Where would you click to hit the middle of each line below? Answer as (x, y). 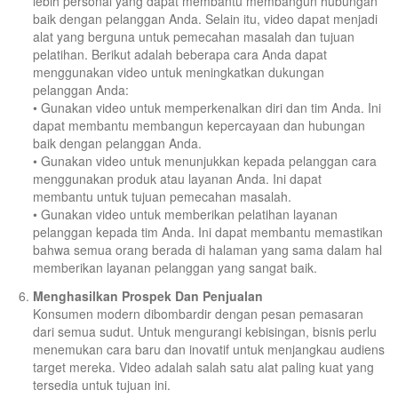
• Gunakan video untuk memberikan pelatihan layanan (185, 215)
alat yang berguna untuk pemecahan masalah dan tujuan (194, 37)
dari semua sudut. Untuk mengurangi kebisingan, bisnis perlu (205, 332)
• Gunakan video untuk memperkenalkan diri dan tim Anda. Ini (207, 108)
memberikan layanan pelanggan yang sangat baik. (175, 268)
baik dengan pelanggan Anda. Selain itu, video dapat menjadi (205, 19)
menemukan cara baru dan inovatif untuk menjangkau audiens (209, 350)
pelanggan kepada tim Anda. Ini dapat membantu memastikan (208, 232)
